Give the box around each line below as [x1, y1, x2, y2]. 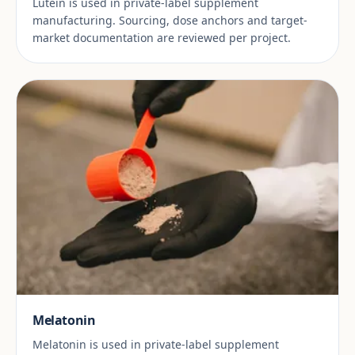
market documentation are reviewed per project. [32, 30, 291, 46]
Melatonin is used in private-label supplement [32, 336, 279, 352]
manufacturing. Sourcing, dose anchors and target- [32, 13, 307, 29]
